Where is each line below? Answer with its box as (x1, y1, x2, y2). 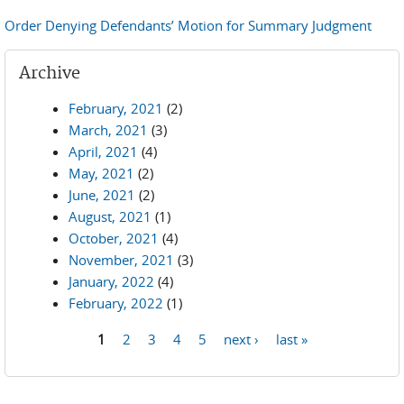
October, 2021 (69, 229, 159, 247)
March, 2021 (69, 121, 148, 139)
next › (223, 329, 259, 347)
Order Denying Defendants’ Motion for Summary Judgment (5, 16, 372, 34)
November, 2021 (69, 251, 174, 269)
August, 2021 (69, 207, 151, 225)
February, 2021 (69, 99, 163, 117)
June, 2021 (69, 186, 135, 204)
